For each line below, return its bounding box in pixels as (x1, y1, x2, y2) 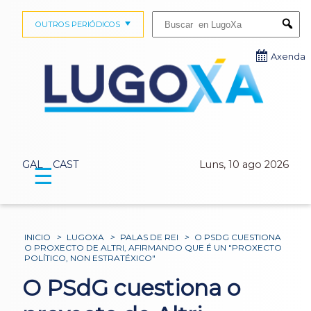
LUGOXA (67, 232, 105, 243)
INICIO (24, 232, 51, 243)
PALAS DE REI (120, 232, 179, 243)
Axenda (271, 51, 305, 62)
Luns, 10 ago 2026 (199, 158, 289, 171)
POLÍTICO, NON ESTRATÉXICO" (24, 253, 156, 264)
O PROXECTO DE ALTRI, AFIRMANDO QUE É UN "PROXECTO (24, 242, 283, 253)
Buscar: (151, 10, 178, 20)
